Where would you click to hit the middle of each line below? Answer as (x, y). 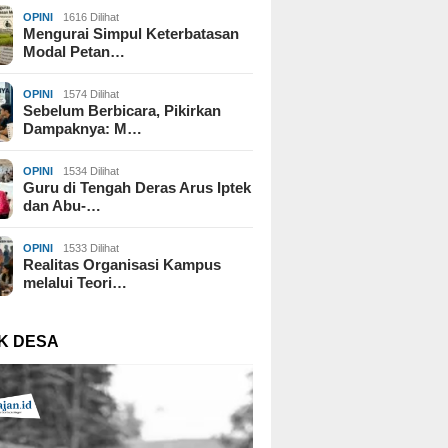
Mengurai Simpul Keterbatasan (131, 33)
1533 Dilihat (91, 247)
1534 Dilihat (91, 170)
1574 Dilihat (91, 93)
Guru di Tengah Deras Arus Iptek (137, 187)
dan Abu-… (62, 205)
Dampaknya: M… (83, 128)
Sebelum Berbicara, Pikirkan (122, 110)
